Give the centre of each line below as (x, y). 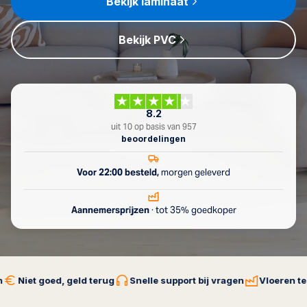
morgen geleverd (195, 172)
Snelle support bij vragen (170, 280)
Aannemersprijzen (110, 210)
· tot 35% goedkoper (193, 210)
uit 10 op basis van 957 (153, 126)
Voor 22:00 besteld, (118, 172)
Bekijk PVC (147, 40)
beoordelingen (153, 139)
